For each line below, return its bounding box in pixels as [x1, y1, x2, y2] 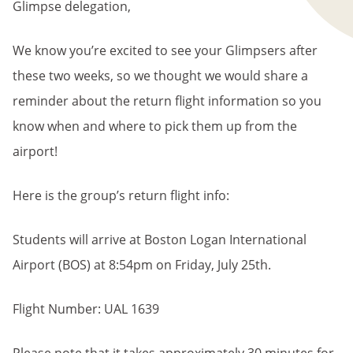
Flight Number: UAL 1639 [13, 300, 159, 318]
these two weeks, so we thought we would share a [13, 67, 308, 84]
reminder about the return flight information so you [13, 92, 321, 110]
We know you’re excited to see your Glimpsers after [13, 42, 318, 59]
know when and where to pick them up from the [13, 117, 297, 135]
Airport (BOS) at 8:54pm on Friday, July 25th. [13, 256, 271, 273]
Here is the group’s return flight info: [13, 187, 229, 204]
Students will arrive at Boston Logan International [13, 231, 307, 248]
